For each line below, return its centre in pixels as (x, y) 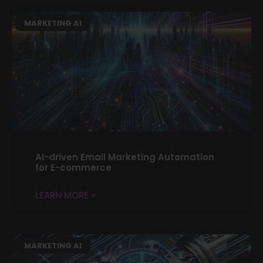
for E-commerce (73, 167)
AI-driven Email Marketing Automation (125, 157)
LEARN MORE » (65, 195)
